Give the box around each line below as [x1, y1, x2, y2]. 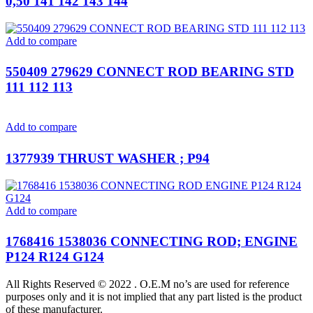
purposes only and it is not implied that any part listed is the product [6, 290, 302, 303]
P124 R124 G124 [6, 249, 104, 265]
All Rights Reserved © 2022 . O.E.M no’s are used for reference [6, 277, 289, 290]
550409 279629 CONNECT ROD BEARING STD [6, 64, 294, 80]
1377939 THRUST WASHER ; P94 [6, 150, 210, 166]
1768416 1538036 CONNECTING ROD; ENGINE [6, 234, 298, 249]
